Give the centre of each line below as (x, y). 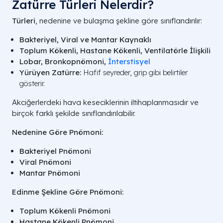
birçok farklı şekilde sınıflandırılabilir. (74, 113)
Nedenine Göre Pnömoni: (57, 132)
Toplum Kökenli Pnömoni (65, 211)
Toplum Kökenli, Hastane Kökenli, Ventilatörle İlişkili (115, 51)
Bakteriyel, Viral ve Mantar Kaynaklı (85, 40)
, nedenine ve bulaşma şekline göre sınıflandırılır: (119, 21)
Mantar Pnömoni (50, 173)
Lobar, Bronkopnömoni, (64, 61)
